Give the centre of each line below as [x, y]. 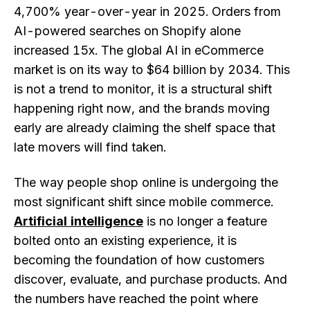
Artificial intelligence [79, 221]
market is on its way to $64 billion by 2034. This [152, 69]
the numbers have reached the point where [136, 299]
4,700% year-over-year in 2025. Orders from [147, 11]
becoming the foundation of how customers [139, 260]
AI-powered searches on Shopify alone [127, 30]
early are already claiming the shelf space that [145, 127]
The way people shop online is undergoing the [146, 183]
